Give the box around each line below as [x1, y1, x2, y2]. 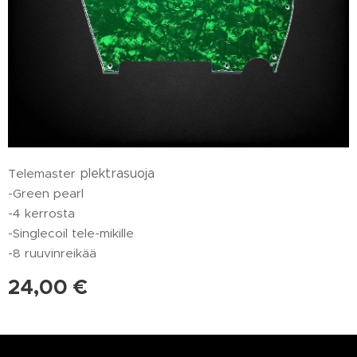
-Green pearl [8, 186, 84, 201]
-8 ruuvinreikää [8, 245, 96, 261]
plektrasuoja [80, 166, 155, 181]
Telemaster [8, 166, 80, 181]
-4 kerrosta [8, 206, 75, 221]
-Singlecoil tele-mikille [8, 226, 134, 241]
